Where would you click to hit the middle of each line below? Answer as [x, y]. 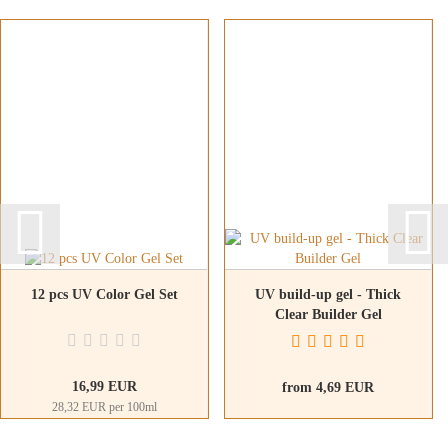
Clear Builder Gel [328, 314]
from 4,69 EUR [328, 387]
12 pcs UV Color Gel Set [104, 294]
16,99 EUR [104, 386]
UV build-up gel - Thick [328, 294]
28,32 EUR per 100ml [104, 406]
